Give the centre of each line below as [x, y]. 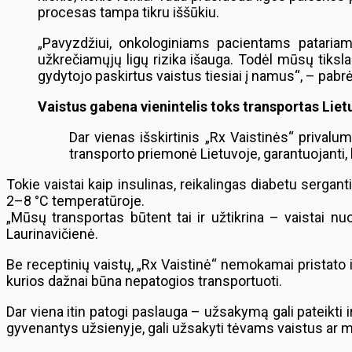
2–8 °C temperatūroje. [75, 201]
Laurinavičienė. [52, 234]
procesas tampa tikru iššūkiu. [128, 12]
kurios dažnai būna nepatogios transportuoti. [144, 281]
